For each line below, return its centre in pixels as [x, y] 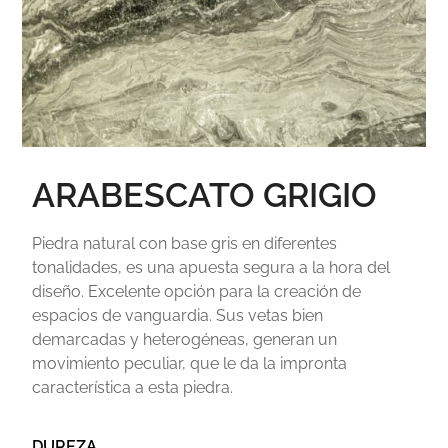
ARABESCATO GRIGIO [205, 195]
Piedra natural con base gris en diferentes [185, 244]
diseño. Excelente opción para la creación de [197, 292]
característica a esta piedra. [133, 388]
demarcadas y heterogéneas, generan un [185, 340]
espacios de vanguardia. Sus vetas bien [178, 316]
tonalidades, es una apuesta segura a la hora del [211, 268]
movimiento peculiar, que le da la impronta [190, 364]
